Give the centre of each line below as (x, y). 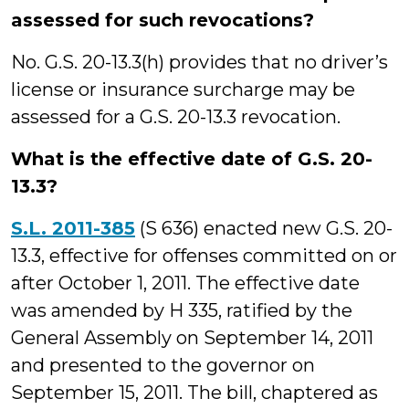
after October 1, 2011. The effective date (185, 283)
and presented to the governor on (163, 365)
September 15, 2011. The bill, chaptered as (194, 393)
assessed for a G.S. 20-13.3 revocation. (176, 117)
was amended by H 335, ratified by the (182, 310)
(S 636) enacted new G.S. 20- (264, 228)
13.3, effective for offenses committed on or (204, 256)
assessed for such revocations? (163, 20)
